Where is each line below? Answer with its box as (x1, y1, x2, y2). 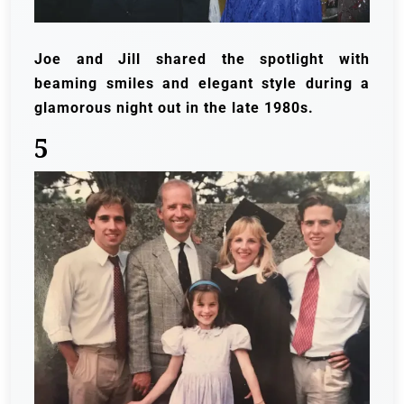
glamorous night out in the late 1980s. (34, 99, 314, 117)
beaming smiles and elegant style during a (34, 75, 370, 93)
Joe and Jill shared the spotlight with (34, 50, 370, 69)
